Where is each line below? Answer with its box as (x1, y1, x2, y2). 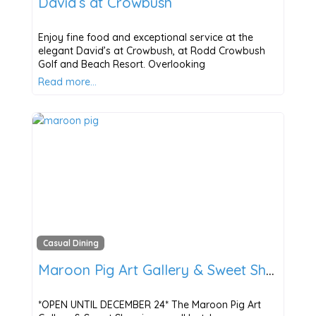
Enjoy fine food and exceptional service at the (37, 31, 253, 44)
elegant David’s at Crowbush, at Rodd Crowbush (37, 44, 265, 58)
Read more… (37, 75, 97, 89)
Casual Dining (42, 237, 99, 248)
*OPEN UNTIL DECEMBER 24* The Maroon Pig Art (37, 298, 261, 311)
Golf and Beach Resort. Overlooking (37, 58, 205, 71)
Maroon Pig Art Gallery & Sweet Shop (265, 260, 274, 279)
